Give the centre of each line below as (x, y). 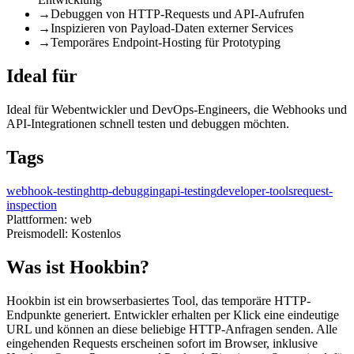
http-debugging (127, 190)
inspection (32, 205)
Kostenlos (96, 233)
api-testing (191, 190)
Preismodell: (39, 233)
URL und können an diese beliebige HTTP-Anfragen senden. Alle (172, 329)
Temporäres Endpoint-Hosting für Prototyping (166, 43)
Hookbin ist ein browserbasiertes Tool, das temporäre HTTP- (158, 300)
